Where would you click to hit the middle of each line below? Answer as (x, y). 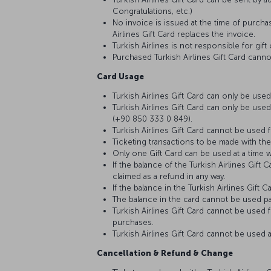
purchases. (134, 222)
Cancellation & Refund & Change (166, 253)
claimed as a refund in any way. (170, 176)
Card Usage (120, 77)
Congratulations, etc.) (154, 11)
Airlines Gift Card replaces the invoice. (185, 34)
